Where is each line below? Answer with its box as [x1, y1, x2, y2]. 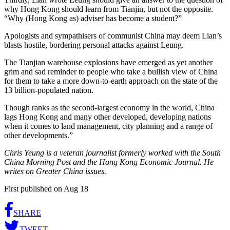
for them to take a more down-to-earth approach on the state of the [4, 76, 218, 85]
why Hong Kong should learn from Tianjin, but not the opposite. [4, 4, 213, 13]
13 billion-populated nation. [4, 85, 93, 94]
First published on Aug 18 [4, 184, 88, 193]
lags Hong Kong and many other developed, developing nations [4, 112, 211, 121]
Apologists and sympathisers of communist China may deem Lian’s [4, 31, 222, 40]
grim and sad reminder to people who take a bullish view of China [4, 67, 218, 76]
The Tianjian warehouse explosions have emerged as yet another [4, 57, 213, 67]
